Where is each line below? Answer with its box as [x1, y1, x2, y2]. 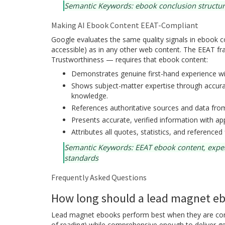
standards [64, 153, 98, 163]
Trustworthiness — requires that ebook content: [51, 55, 208, 65]
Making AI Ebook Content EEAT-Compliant [51, 20, 198, 31]
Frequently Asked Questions [51, 172, 147, 183]
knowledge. [71, 91, 108, 101]
